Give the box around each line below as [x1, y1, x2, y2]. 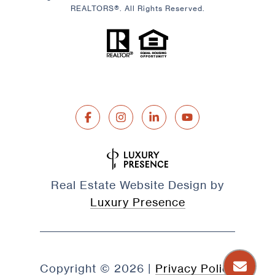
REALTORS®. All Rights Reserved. [70, 4, 205, 13]
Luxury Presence [90, 195, 185, 209]
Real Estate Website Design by [51, 177, 224, 192]
